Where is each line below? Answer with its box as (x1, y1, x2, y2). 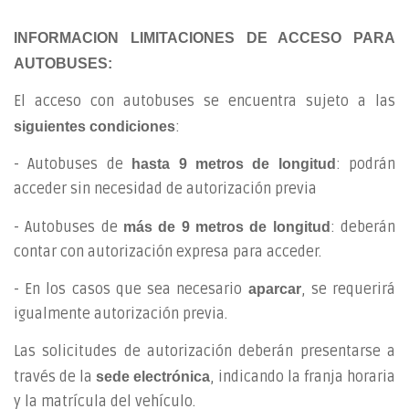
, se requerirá (300, 280, 396, 299)
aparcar (247, 281, 301, 297)
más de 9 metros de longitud (123, 218, 330, 235)
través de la (14, 367, 96, 386)
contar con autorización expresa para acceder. (14, 242, 321, 261)
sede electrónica (96, 368, 210, 384)
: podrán (335, 155, 395, 173)
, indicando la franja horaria (210, 367, 395, 386)
